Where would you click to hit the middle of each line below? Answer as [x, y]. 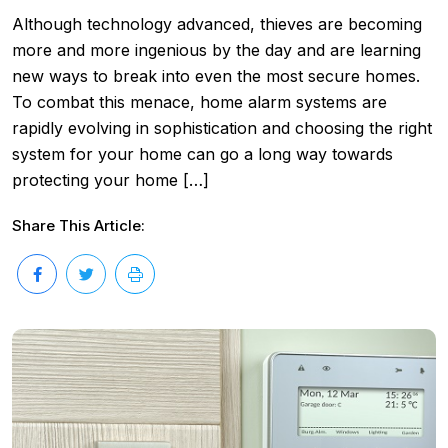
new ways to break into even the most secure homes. [216, 75]
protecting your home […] [110, 179]
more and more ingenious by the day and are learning [216, 49]
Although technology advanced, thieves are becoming [217, 23]
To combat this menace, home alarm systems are [199, 101]
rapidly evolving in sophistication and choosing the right [222, 127]
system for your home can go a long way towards [202, 153]
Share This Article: [78, 225]
